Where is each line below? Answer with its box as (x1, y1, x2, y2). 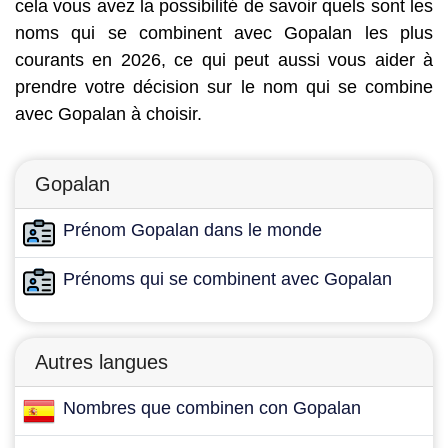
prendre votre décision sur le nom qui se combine (15, 77, 433, 97)
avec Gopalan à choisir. (15, 104, 202, 124)
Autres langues (35, 351, 168, 373)
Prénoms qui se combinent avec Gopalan (63, 269, 392, 289)
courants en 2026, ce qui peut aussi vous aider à (15, 50, 433, 70)
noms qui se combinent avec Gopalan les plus (15, 23, 433, 43)
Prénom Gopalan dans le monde (63, 220, 322, 240)
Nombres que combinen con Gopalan (63, 398, 361, 418)
